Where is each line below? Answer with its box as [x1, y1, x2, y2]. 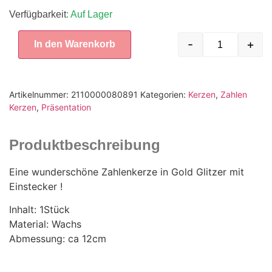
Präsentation [41, 102, 91, 113]
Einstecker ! [9, 180, 63, 193]
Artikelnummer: [9, 89, 71, 100]
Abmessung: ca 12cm [9, 233, 106, 245]
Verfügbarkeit [9, 8, 66, 19]
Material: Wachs [9, 218, 81, 231]
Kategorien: [140, 89, 188, 100]
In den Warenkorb [34, 39, 115, 50]
